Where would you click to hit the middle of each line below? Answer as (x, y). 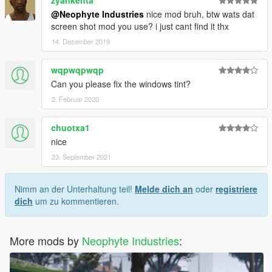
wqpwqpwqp (77, 70)
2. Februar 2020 (75, 99)
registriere (236, 189)
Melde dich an (164, 189)
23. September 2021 (81, 157)
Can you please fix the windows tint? (121, 84)
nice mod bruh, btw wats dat (199, 14)
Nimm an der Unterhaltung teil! (75, 189)
